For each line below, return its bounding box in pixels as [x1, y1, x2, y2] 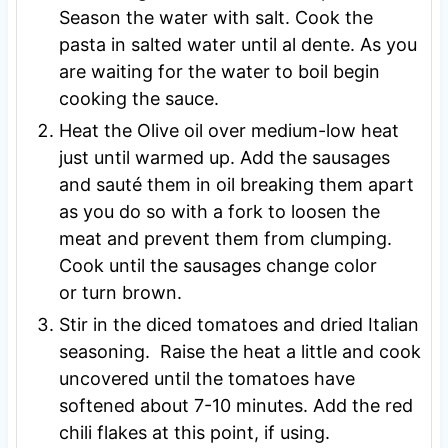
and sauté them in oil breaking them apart [58, 173, 414, 195]
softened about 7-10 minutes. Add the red [58, 394, 413, 416]
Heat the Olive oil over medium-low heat [58, 119, 399, 141]
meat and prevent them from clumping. [58, 227, 392, 249]
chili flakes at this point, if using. [58, 421, 330, 443]
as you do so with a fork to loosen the [58, 200, 380, 222]
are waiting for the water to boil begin [58, 60, 380, 82]
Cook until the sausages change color [58, 254, 377, 276]
